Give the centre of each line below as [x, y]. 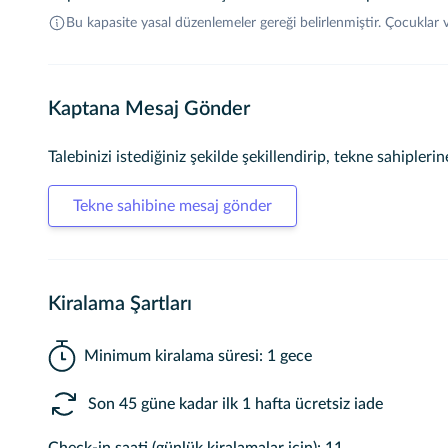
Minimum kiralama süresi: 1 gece [198, 356]
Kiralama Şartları [120, 304]
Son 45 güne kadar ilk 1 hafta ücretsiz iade [235, 404]
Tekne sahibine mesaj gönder [172, 206]
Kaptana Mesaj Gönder [149, 109]
